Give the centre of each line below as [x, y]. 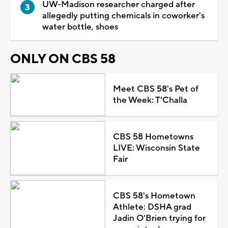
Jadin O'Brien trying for [159, 218]
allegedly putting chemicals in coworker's [123, 16]
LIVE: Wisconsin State [156, 148]
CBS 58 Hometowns [153, 137]
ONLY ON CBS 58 [63, 59]
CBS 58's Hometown [154, 196]
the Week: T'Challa [150, 100]
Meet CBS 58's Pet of [155, 89]
